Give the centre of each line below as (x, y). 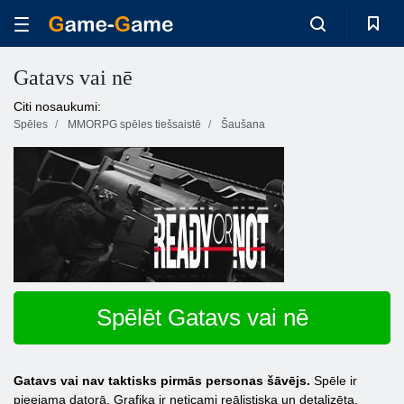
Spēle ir (334, 381)
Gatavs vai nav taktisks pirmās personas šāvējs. (162, 381)
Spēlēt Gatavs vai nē (202, 317)
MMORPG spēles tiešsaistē (134, 124)
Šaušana (243, 124)
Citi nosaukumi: (57, 106)
